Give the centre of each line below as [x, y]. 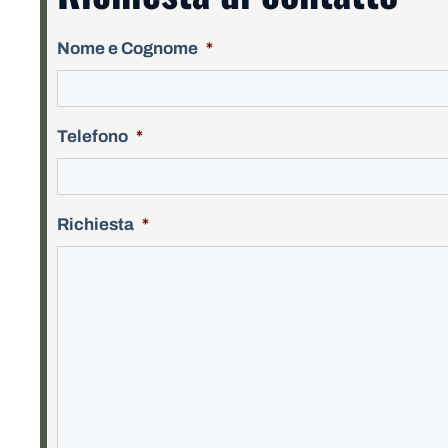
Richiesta [95, 224]
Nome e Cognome [127, 48]
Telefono [92, 136]
